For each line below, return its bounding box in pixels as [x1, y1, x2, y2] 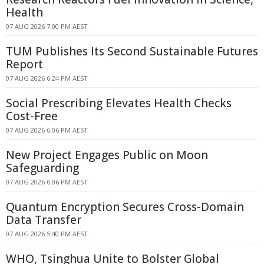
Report [6, 57, 43, 72]
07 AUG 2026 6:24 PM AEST [6, 74, 88, 82]
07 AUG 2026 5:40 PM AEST [6, 229, 88, 238]
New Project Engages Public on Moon [6, 147, 208, 163]
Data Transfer [6, 212, 81, 227]
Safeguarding [6, 160, 79, 176]
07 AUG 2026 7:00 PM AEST [6, 22, 88, 31]
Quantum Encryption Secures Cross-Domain [6, 199, 244, 214]
